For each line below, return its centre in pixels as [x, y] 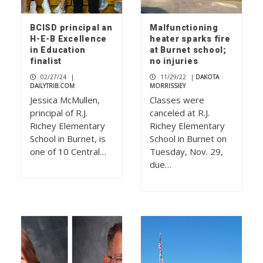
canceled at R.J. [180, 113]
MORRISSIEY [168, 86]
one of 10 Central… [68, 152]
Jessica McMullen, [65, 100]
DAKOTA [207, 77]
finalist [46, 61]
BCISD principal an [71, 28]
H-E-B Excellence [68, 39]
